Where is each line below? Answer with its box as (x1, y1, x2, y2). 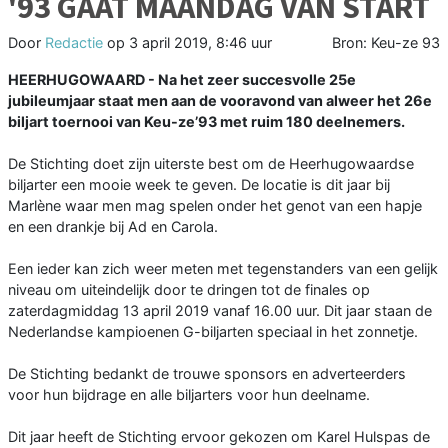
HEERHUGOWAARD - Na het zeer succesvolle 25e (8, 71, 356, 89)
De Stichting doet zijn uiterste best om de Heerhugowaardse (8, 155, 414, 173)
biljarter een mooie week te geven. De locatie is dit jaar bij (8, 176, 390, 194)
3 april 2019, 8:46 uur (129, 34, 272, 52)
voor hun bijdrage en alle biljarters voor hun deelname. (8, 386, 370, 404)
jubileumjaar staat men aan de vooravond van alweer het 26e (8, 92, 432, 110)
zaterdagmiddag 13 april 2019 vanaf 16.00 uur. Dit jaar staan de (8, 302, 432, 320)
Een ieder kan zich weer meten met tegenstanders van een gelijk (8, 260, 438, 278)
